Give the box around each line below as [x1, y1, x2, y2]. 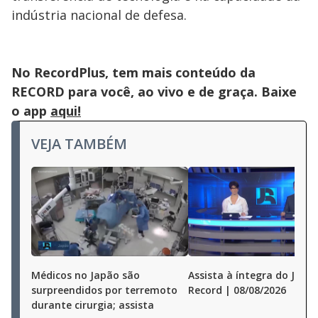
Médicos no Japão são [31, 268, 140, 282]
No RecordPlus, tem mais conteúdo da [11, 64, 256, 81]
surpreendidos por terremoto [31, 283, 177, 297]
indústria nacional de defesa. [11, 6, 190, 23]
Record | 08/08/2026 [188, 283, 286, 297]
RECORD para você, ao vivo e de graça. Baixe [11, 83, 297, 100]
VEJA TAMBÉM [31, 134, 127, 153]
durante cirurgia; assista [31, 298, 154, 312]
